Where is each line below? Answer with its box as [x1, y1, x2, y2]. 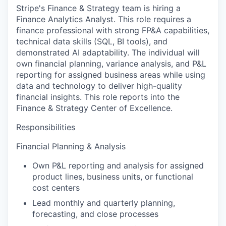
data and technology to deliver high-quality [16, 81, 182, 91]
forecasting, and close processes [32, 209, 158, 219]
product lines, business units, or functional [32, 172, 193, 182]
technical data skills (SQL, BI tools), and [16, 36, 167, 46]
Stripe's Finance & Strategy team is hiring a [16, 3, 181, 13]
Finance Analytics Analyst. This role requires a [16, 14, 191, 24]
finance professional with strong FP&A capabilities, [16, 25, 209, 35]
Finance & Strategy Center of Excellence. [16, 103, 173, 113]
